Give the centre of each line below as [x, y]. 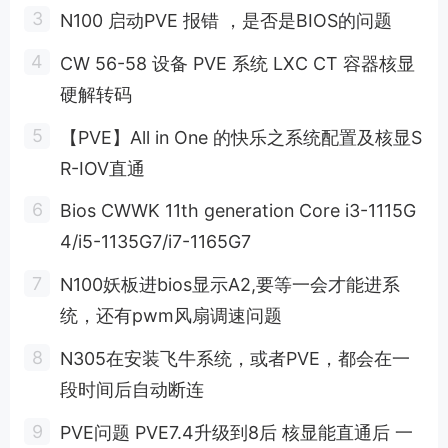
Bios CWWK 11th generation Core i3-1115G [237, 211]
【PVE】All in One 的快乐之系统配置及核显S [240, 137]
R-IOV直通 [102, 168]
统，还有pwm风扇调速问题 [170, 316]
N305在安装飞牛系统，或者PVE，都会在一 [234, 359]
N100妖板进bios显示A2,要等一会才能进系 [229, 285]
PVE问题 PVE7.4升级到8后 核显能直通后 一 [236, 433]
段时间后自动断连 [131, 390]
